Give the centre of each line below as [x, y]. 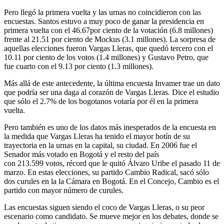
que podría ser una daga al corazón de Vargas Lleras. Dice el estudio [111, 92]
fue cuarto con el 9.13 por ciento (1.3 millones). [79, 66]
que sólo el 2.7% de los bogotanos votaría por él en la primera [101, 101]
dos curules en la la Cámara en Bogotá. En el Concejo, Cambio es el [111, 181]
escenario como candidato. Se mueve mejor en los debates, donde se [111, 216]
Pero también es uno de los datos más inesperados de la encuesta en [110, 127]
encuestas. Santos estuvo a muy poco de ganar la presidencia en [104, 21]
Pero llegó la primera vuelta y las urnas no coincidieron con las [102, 12]
